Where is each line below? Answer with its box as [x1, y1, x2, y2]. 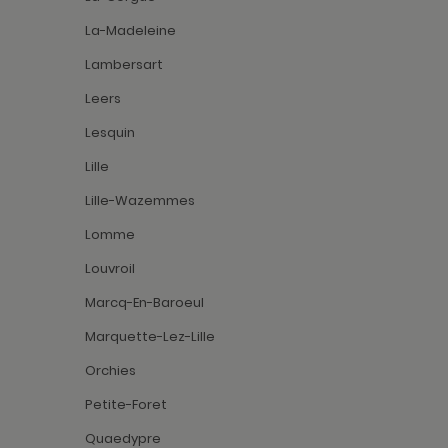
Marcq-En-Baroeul [85, 293, 204, 313]
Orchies [85, 361, 136, 381]
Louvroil [85, 259, 135, 279]
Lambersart [85, 55, 163, 75]
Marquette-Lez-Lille [85, 327, 215, 347]
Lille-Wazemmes [85, 191, 195, 211]
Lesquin [85, 123, 135, 143]
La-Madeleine [85, 21, 176, 41]
